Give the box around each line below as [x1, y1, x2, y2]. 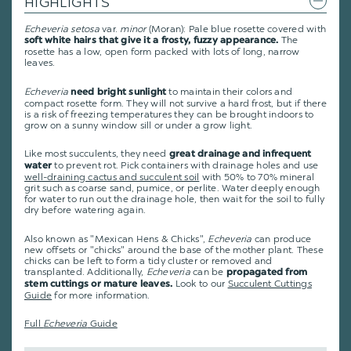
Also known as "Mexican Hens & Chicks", [24, 233, 208, 244]
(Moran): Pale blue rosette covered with [148, 24, 327, 35]
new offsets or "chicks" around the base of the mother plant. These [24, 244, 324, 255]
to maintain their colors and [166, 85, 293, 97]
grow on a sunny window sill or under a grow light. [24, 119, 253, 131]
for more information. [52, 289, 150, 301]
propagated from [226, 267, 308, 277]
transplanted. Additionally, [24, 266, 147, 277]
